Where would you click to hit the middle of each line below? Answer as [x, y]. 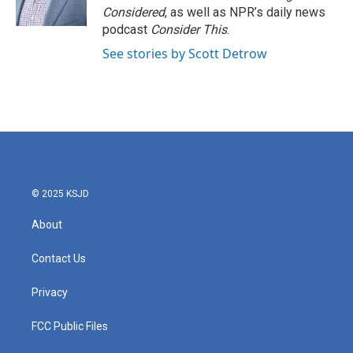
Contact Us [59, 258]
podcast [126, 30]
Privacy [50, 292]
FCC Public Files [70, 326]
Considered [134, 12]
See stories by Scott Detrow [185, 54]
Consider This [189, 30]
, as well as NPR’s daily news [245, 12]
